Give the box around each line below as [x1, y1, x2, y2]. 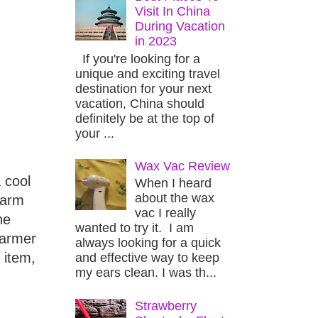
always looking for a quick [75, 236, 221, 251]
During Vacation [135, 19, 226, 34]
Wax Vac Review [135, 158, 231, 173]
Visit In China [135, 4, 211, 19]
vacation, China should [75, 96, 204, 111]
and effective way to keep [75, 251, 219, 265]
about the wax [135, 191, 215, 206]
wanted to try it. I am [75, 221, 194, 236]
